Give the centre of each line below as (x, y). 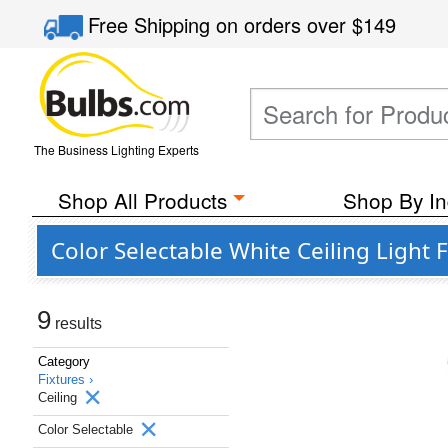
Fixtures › (65, 379)
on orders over (284, 24)
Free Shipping (152, 24)
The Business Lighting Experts (116, 149)
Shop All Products (142, 200)
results (76, 323)
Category (64, 361)
